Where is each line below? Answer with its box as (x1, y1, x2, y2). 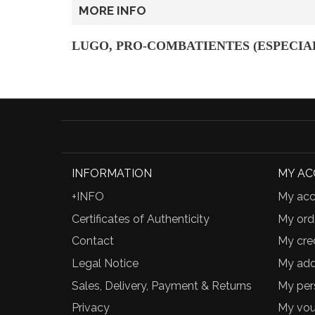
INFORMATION (72, 166, 152, 180)
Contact (72, 234, 114, 248)
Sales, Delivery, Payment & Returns (72, 278, 252, 292)
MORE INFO (79, 3, 146, 18)
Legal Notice (72, 257, 139, 271)
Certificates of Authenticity (72, 212, 210, 226)
